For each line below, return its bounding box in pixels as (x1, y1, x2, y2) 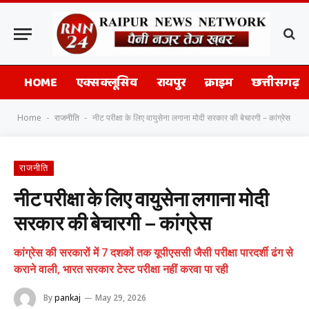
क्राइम (204, 72, 233, 92)
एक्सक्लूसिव (76, 72, 138, 92)
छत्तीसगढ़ (252, 72, 299, 92)
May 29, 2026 (95, 292, 146, 304)
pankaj (54, 292, 81, 304)
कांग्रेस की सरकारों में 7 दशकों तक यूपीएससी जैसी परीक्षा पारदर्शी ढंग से (14, 245, 293, 260)
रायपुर (157, 72, 186, 92)
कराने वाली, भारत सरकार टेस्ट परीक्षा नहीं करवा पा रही (14, 261, 228, 277)
